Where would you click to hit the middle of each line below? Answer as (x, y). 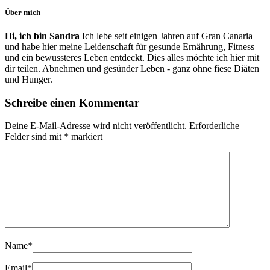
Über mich (23, 12)
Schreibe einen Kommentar (72, 102)
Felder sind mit (34, 137)
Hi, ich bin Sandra (42, 36)
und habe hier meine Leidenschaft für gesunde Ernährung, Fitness (130, 46)
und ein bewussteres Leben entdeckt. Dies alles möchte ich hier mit (132, 57)
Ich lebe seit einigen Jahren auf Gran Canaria (166, 36)
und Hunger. (29, 79)
